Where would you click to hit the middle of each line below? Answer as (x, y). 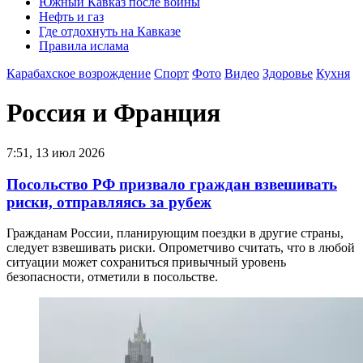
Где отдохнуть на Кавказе (110, 31)
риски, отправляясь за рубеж (109, 202)
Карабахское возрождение (79, 73)
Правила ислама (84, 46)
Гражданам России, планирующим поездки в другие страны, (175, 233)
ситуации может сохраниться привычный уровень (146, 263)
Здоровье (288, 73)
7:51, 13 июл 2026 (56, 152)
